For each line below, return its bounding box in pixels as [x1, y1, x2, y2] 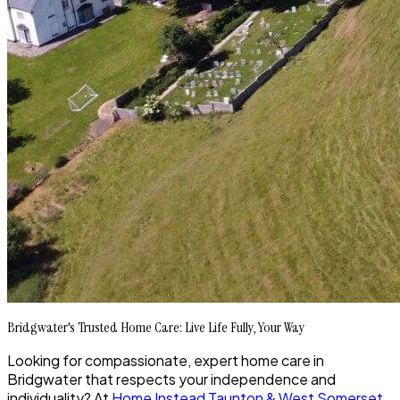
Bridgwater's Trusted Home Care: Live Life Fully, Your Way [7, 318, 304, 337]
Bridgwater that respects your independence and [7, 370, 336, 389]
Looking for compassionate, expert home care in [7, 351, 324, 371]
